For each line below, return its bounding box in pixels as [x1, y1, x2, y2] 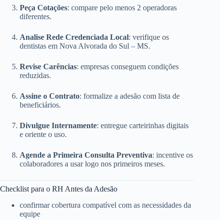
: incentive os [152, 151, 193, 160]
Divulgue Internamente [20, 121, 97, 130]
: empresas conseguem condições [77, 62, 179, 71]
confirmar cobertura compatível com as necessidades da [20, 200, 191, 209]
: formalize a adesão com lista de [80, 92, 180, 101]
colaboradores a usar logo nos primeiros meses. [20, 160, 165, 168]
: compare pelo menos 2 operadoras [67, 3, 177, 12]
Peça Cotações [20, 3, 67, 12]
